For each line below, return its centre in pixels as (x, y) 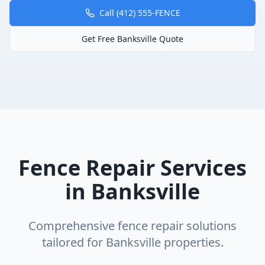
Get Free (99, 39)
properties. (192, 242)
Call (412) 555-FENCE (140, 13)
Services (201, 168)
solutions (210, 226)
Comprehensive (73, 226)
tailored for (74, 242)
